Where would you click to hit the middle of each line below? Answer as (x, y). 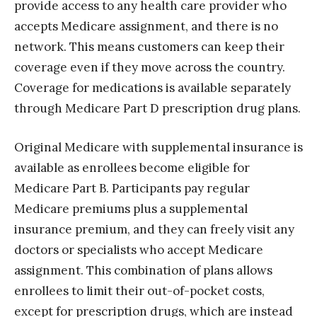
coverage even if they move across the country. (150, 68)
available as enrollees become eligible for (132, 168)
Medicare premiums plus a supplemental (131, 209)
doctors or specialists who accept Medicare (139, 250)
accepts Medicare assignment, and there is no (146, 27)
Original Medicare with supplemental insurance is (158, 148)
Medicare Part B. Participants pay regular (132, 189)
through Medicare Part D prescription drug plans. (157, 109)
